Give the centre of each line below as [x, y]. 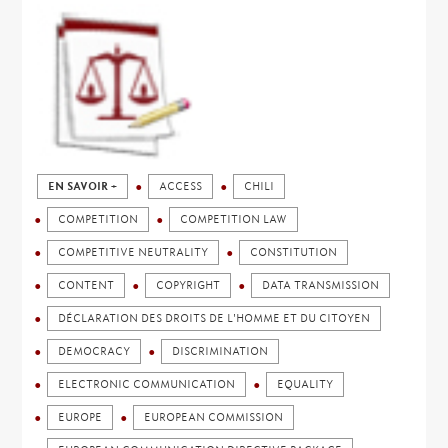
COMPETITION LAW [234, 219]
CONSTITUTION [294, 252]
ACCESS [181, 186]
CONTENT [86, 285]
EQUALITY [305, 384]
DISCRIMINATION [220, 351]
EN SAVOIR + [83, 186]
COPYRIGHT [188, 285]
